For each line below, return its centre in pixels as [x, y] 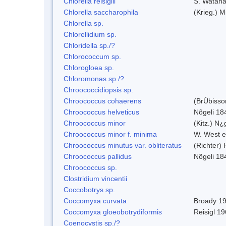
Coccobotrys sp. [89, 189]
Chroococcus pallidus [98, 156]
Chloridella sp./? [89, 45]
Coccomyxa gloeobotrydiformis [113, 212]
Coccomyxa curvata [95, 201]
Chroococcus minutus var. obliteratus [123, 145]
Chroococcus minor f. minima [110, 134]
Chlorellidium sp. [90, 34]
